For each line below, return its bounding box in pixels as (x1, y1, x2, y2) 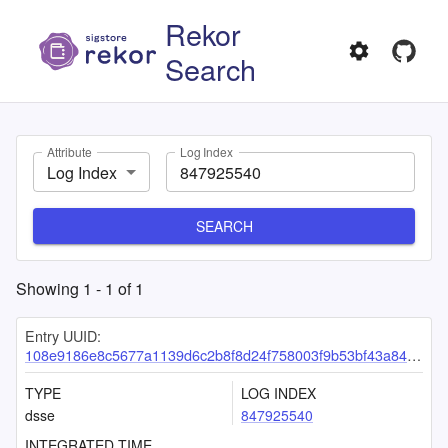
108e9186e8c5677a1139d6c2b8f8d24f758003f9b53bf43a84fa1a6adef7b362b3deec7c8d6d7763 (25, 344, 407, 365)
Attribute (47, 143, 92, 161)
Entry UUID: (25, 325, 101, 346)
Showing (16, 277, 83, 300)
